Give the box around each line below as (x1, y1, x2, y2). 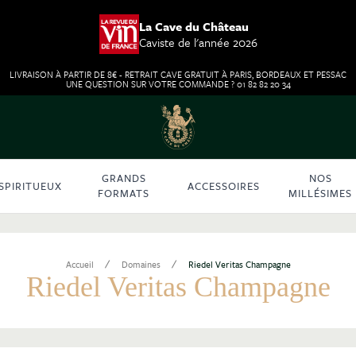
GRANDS (101, 170, 146, 187)
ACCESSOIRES (187, 177, 260, 194)
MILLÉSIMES (288, 185, 353, 202)
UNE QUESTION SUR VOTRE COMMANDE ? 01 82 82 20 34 (65, 77, 291, 91)
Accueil (65, 257, 94, 271)
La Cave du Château (138, 17, 249, 35)
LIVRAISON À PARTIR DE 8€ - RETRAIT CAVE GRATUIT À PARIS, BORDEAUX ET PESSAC (10, 68, 346, 81)
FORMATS (98, 185, 150, 202)
